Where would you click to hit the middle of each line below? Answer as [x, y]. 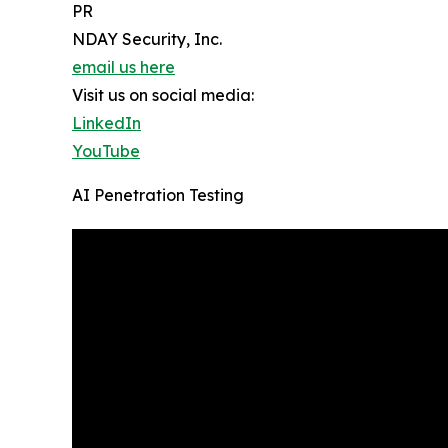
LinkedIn [106, 122]
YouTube [106, 150]
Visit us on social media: [163, 94]
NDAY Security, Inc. [147, 38]
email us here [123, 66]
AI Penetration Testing [158, 194]
